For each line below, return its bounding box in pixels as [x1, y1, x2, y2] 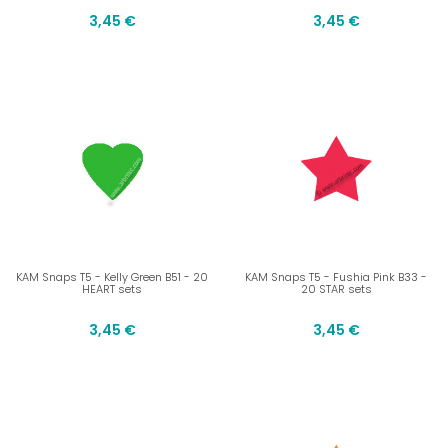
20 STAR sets [300, 281, 372, 298]
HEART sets [82, 281, 142, 298]
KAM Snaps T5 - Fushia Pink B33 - [245, 269, 427, 286]
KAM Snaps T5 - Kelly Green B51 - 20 [16, 269, 208, 286]
